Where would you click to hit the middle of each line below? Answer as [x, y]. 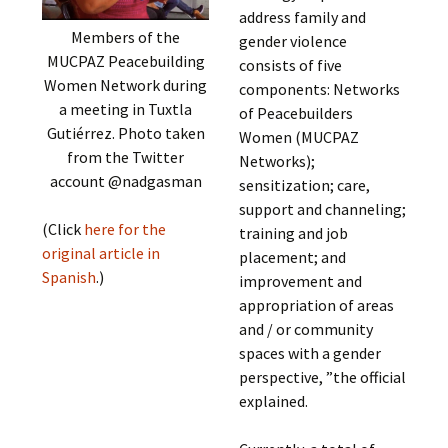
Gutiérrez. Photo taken [125, 132]
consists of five [290, 65]
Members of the [126, 36]
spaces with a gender [309, 353]
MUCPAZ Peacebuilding [125, 60]
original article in [101, 252]
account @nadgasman [125, 180]
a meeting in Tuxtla [126, 108]
